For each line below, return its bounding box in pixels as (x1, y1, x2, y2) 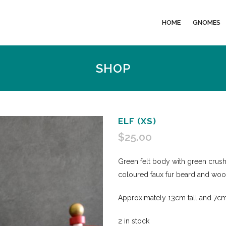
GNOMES (193, 19, 220, 26)
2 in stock (118, 217, 149, 225)
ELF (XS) (118, 116, 156, 126)
